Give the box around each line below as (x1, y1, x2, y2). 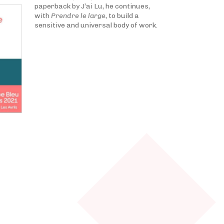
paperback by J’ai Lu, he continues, (34, 2, 150, 10)
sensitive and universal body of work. (34, 21, 157, 29)
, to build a (105, 11, 139, 20)
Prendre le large (50, 11, 105, 20)
